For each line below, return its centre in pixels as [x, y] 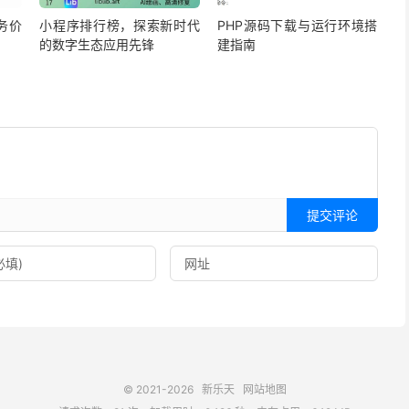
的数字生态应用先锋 [97, 44]
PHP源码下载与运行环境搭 [298, 25]
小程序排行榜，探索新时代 [120, 25]
